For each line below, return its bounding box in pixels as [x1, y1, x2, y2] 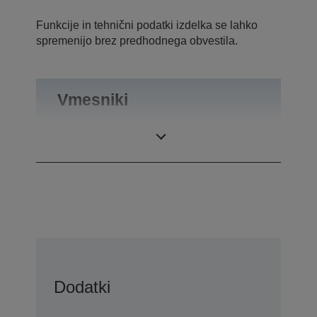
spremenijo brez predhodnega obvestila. [36, 35, 238, 47]
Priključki [57, 136, 103, 149]
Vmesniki [57, 91, 128, 110]
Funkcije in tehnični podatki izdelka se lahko [36, 19, 258, 32]
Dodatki [54, 277, 110, 297]
